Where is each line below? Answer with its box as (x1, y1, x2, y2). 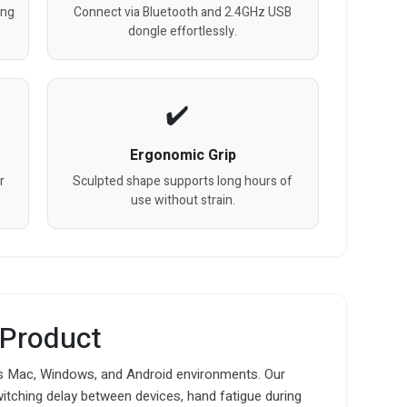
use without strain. (130, 190, 235, 210)
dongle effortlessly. (128, 21, 238, 41)
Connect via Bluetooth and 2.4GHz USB (74, 2, 293, 22)
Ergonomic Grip (129, 144, 236, 166)
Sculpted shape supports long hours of (73, 171, 293, 191)
